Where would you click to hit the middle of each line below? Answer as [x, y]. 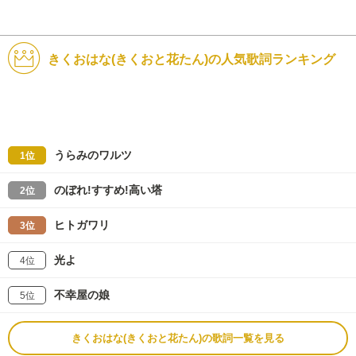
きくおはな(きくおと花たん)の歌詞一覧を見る [178, 338]
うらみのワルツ [93, 155]
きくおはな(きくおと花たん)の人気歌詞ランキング [192, 59]
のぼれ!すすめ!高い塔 [108, 190]
